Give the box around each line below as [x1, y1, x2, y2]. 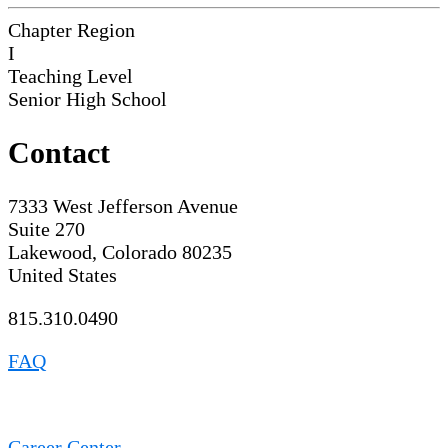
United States [8, 264, 117, 287]
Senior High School [8, 88, 167, 111]
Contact [8, 136, 110, 170]
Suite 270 [8, 218, 85, 241]
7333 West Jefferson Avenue [8, 195, 238, 218]
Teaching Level [8, 65, 133, 88]
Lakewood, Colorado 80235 [8, 241, 232, 264]
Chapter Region [8, 19, 135, 42]
